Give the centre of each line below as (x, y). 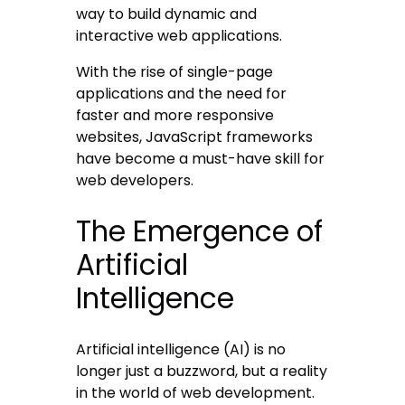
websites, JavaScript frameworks (195, 137)
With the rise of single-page (175, 72)
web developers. (135, 181)
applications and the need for (182, 94)
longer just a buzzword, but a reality (202, 372)
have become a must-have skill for (201, 159)
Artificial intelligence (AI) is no (181, 350)
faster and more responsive (175, 116)
